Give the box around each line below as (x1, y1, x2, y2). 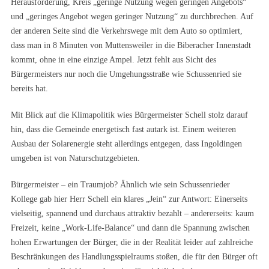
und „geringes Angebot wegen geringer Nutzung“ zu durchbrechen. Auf (11, 12, 253, 21)
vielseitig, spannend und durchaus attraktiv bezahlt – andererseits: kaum (11, 209, 254, 218)
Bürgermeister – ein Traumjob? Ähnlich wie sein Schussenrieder (11, 180, 230, 189)
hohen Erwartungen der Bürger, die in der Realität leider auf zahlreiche (11, 238, 253, 247)
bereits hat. (11, 84, 48, 93)
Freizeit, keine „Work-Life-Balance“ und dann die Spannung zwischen (11, 223, 250, 232)
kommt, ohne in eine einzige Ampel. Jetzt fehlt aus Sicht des (11, 55, 216, 64)
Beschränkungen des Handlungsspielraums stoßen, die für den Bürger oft (11, 252, 258, 261)
